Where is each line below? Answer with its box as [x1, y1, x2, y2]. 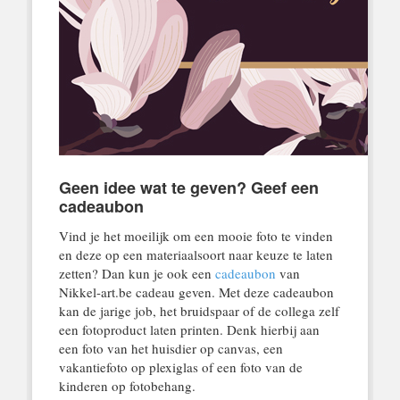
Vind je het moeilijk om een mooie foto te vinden [58, 227, 333, 246]
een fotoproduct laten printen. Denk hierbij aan [58, 321, 320, 339]
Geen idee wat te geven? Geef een [58, 175, 319, 199]
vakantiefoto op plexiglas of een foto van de [58, 358, 303, 377]
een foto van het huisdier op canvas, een [58, 339, 283, 358]
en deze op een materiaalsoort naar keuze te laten [58, 246, 333, 264]
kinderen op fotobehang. [58, 377, 196, 396]
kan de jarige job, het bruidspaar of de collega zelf [58, 302, 339, 321]
